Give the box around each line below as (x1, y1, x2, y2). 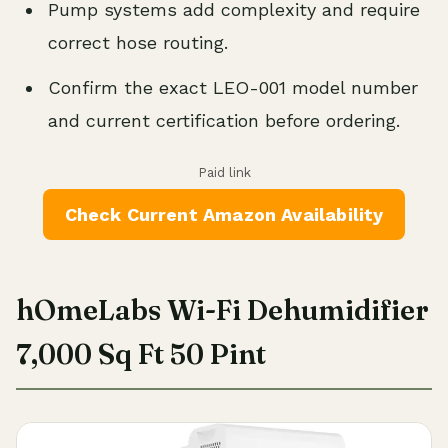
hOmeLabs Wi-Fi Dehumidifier (16, 293, 429, 328)
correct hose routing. (48, 32, 228, 54)
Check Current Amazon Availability (64, 204, 384, 226)
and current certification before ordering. (48, 110, 400, 132)
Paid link (197, 165, 251, 181)
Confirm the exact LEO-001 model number (48, 77, 418, 99)
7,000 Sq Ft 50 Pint (16, 337, 266, 372)
